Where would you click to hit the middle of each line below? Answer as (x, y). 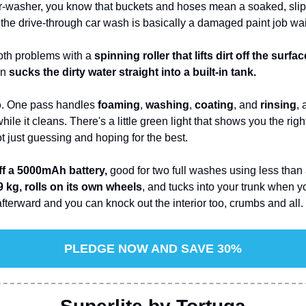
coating (214, 105)
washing (167, 105)
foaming (119, 105)
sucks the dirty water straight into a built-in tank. (133, 72)
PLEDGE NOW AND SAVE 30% (153, 248)
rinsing (278, 105)
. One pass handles (50, 105)
